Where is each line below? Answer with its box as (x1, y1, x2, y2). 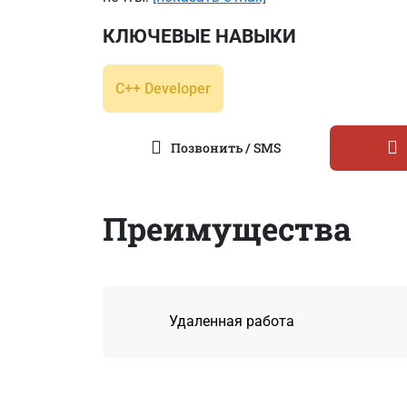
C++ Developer (114, 79, 211, 97)
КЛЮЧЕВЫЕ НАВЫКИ (102, 25, 296, 47)
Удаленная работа (169, 313, 295, 331)
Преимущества (102, 206, 352, 249)
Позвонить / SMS (171, 139, 281, 157)
